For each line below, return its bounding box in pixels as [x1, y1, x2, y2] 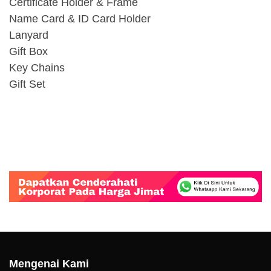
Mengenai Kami [9, 257, 89, 270]
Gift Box [9, 45, 48, 57]
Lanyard [9, 28, 48, 41]
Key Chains [9, 61, 65, 74]
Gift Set [9, 77, 45, 90]
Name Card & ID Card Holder [9, 12, 151, 25]
